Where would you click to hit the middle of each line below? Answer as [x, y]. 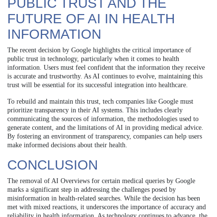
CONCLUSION [53, 165]
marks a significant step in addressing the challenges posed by [92, 189]
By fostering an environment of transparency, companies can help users [105, 136]
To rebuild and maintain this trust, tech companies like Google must [100, 101]
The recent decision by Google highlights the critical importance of [99, 50]
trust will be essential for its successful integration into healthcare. [98, 85]
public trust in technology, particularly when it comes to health [93, 59]
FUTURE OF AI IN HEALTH [91, 18]
